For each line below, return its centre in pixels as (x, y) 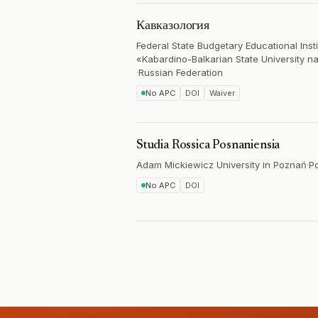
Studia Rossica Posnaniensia (208, 146)
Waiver (222, 93)
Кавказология (173, 26)
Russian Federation (181, 72)
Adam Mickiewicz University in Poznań (221, 165)
